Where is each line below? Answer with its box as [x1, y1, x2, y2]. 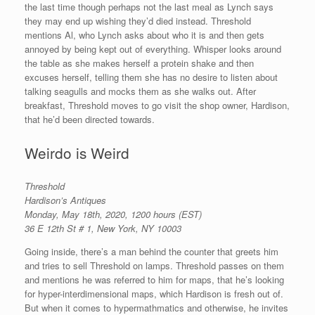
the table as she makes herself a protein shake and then [25, 56, 254, 70]
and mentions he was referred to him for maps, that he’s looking [25, 272, 284, 286]
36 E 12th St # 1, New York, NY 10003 [25, 221, 181, 235]
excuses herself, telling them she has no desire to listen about [25, 70, 278, 84]
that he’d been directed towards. [25, 112, 155, 127]
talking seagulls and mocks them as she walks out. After [25, 84, 256, 98]
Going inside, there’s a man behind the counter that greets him [25, 244, 278, 258]
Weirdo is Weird [25, 142, 129, 164]
